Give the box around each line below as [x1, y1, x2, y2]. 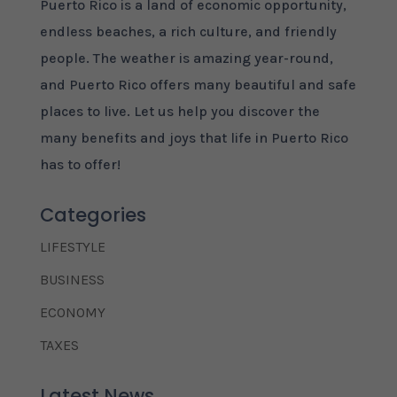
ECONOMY [39, 304, 105, 321]
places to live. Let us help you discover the [39, 103, 320, 120]
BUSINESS [39, 271, 105, 288]
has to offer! [39, 156, 121, 173]
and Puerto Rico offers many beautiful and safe [39, 76, 356, 93]
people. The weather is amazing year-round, [39, 50, 333, 66]
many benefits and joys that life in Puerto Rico [39, 129, 348, 146]
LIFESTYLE [39, 238, 105, 255]
